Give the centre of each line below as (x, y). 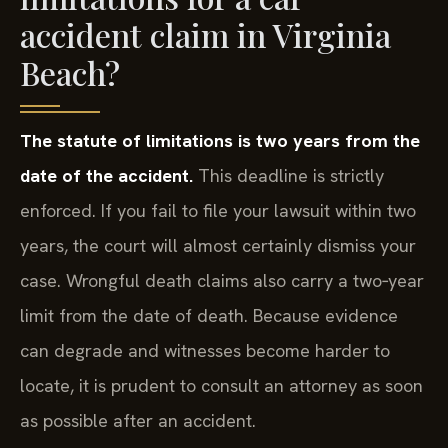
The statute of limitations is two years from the (220, 141)
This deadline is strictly (288, 176)
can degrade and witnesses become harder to (205, 351)
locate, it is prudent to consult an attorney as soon (221, 386)
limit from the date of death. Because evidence (209, 316)
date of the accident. (106, 176)
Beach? (70, 73)
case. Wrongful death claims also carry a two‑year (222, 281)
